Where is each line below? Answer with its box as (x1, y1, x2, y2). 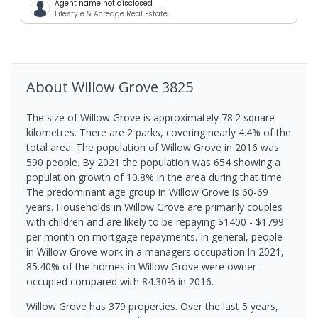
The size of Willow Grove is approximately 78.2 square (26, 110, 275, 124)
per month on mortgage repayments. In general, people (26, 229, 283, 243)
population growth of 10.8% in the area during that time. (26, 170, 284, 184)
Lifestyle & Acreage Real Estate (55, 8, 168, 19)
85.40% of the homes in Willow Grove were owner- (26, 259, 260, 273)
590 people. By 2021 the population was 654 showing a (26, 155, 280, 169)
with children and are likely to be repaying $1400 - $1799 (26, 214, 284, 229)
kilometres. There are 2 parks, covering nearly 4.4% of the (26, 125, 291, 139)
